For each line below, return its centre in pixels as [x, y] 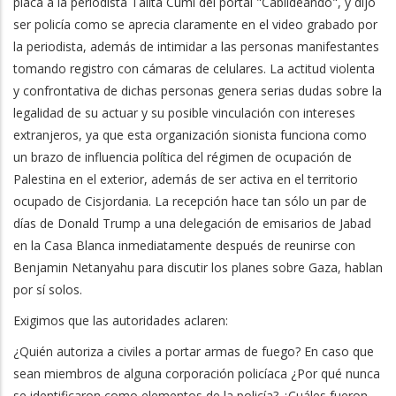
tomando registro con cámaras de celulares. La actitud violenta [194, 69]
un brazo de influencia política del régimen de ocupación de [183, 157]
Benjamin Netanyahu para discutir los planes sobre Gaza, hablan [198, 267]
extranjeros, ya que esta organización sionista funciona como [190, 135]
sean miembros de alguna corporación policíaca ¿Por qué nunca [197, 373]
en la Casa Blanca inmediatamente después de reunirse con [184, 245]
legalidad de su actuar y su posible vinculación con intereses [184, 113]
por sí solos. [48, 289]
